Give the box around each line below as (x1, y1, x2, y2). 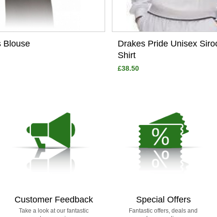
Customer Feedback (14, 195, 93, 205)
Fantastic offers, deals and (129, 207, 198, 215)
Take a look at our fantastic (18, 207, 89, 215)
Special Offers (136, 195, 191, 205)
